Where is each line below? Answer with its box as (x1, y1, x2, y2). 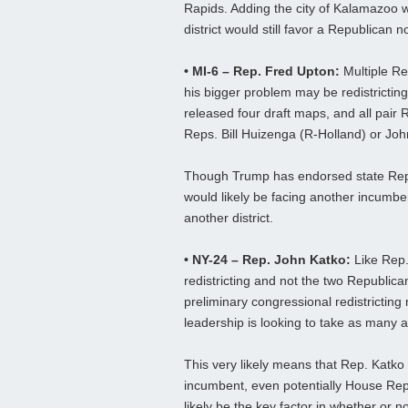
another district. (184, 210, 273, 226)
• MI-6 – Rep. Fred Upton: (184, 64, 340, 79)
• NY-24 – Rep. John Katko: (184, 252, 351, 268)
